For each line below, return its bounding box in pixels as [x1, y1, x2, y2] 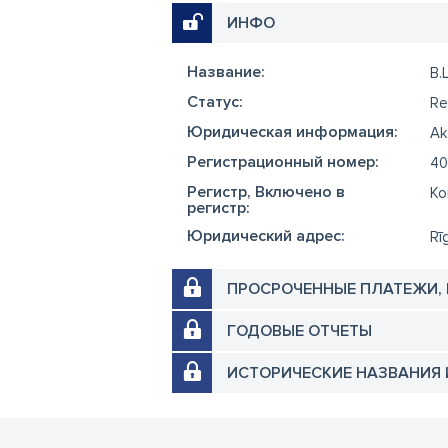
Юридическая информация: [187, 122, 398, 142]
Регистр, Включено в [187, 182, 345, 202]
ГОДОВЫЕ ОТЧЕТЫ [227, 321, 372, 341]
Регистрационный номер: [187, 152, 379, 172]
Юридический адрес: [187, 226, 345, 246]
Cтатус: [187, 92, 243, 112]
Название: [187, 62, 265, 82]
